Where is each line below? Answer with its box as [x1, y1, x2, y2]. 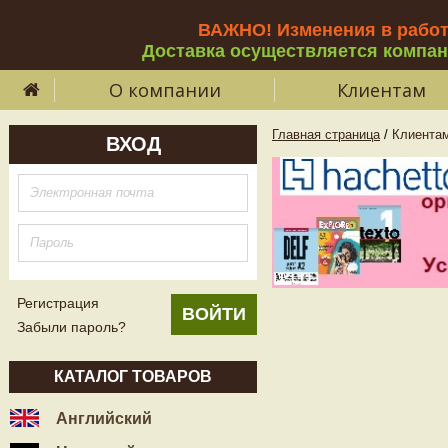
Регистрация [17, 295, 99, 311]
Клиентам [336, 78, 426, 102]
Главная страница [272, 127, 380, 142]
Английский [52, 410, 152, 427]
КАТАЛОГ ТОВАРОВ [54, 368, 212, 385]
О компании [109, 78, 221, 102]
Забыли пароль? [17, 319, 126, 335]
